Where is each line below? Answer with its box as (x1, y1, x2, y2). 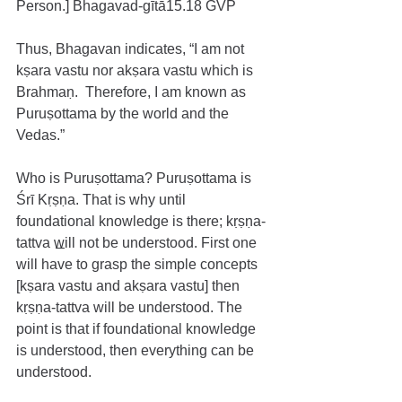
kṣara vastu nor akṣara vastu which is (16, 63, 257, 78)
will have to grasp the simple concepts (16, 257, 261, 272)
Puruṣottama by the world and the (16, 106, 232, 121)
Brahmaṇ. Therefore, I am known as (16, 84, 249, 100)
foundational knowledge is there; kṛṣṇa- (16, 214, 266, 229)
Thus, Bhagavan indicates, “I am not (16, 41, 248, 57)
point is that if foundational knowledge (16, 321, 259, 336)
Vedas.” (16, 127, 65, 143)
